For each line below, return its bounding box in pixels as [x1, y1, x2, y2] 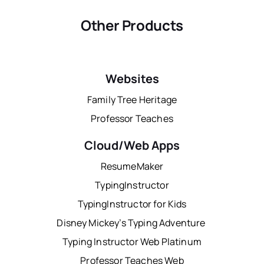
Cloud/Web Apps [84, 137, 180, 154]
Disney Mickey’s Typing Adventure [57, 216, 207, 230]
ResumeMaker [100, 160, 164, 173]
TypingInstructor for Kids [77, 197, 187, 211]
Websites [105, 71, 159, 87]
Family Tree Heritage [87, 93, 177, 107]
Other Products [81, 15, 183, 35]
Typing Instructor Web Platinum [62, 235, 202, 249]
